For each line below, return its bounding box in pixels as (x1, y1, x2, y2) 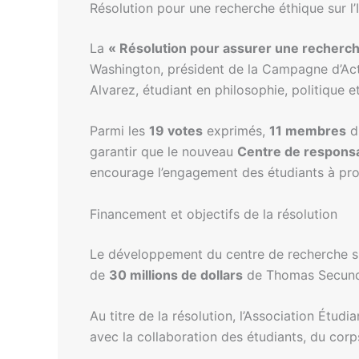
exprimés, (203, 123, 269, 139)
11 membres (269, 123, 346, 139)
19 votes (149, 123, 203, 139)
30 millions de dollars (109, 266, 243, 283)
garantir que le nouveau (90, 143, 237, 160)
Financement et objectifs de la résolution (90, 205, 337, 222)
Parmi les (90, 123, 149, 139)
